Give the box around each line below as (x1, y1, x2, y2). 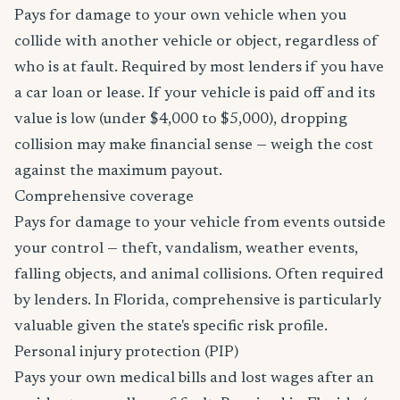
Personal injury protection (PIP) (14, 345, 238, 361)
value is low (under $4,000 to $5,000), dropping (14, 112, 347, 128)
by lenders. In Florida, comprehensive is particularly (14, 293, 381, 309)
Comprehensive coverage (14, 189, 194, 205)
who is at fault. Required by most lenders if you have (14, 60, 384, 76)
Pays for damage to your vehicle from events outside (14, 215, 386, 231)
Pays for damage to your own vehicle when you (14, 8, 346, 24)
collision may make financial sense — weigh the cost (14, 137, 373, 154)
